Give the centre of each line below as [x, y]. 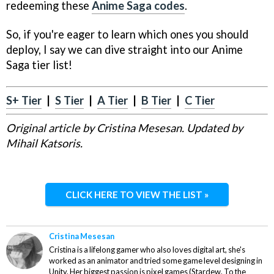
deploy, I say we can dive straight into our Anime [124, 49]
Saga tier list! [39, 65]
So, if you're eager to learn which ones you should [127, 34]
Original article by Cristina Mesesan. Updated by [124, 128]
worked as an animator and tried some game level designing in [156, 260]
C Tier [200, 100]
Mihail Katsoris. [44, 143]
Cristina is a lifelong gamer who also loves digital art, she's [147, 249]
